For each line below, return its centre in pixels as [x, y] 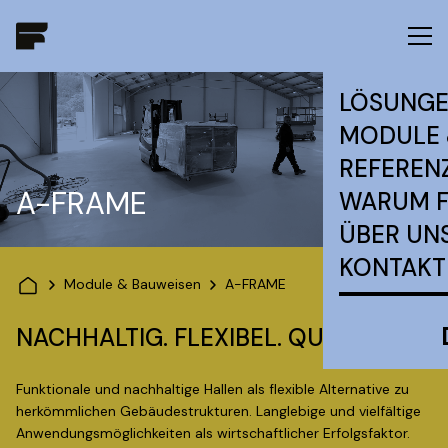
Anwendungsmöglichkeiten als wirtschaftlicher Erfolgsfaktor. [213, 433]
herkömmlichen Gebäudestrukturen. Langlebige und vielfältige [218, 411]
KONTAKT [392, 267]
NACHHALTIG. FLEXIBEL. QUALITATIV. [219, 338]
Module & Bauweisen [132, 284]
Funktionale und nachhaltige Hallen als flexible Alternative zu [212, 389]
